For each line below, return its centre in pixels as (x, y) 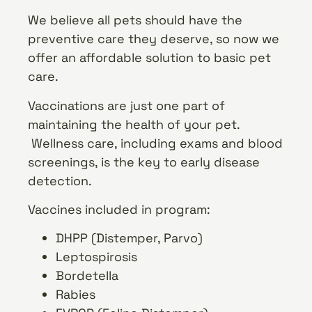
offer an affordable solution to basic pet (149, 58)
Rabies (76, 295)
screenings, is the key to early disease (144, 162)
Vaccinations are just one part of (126, 105)
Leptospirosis (96, 257)
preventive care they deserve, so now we (154, 39)
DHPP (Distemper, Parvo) (129, 238)
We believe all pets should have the (135, 20)
